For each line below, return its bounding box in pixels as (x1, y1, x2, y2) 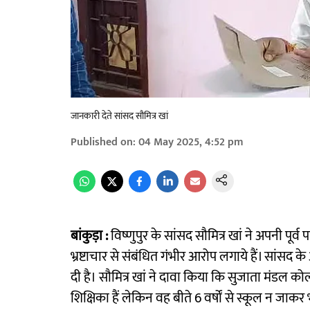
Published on (71, 133, 133, 152)
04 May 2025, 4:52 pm (138, 133, 244, 152)
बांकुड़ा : (71, 224, 108, 248)
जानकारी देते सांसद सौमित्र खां (71, 108, 168, 125)
